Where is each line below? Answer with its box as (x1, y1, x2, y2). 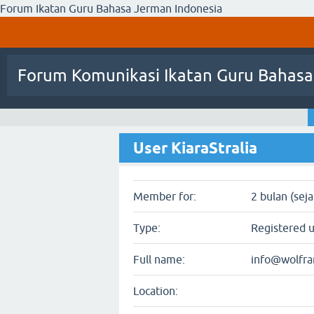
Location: (133, 285, 178, 297)
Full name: (133, 253, 185, 266)
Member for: (133, 190, 196, 203)
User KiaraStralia (133, 139, 257, 157)
